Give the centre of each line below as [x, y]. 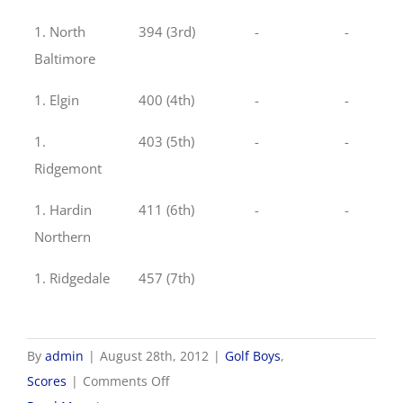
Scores [47, 381]
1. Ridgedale [72, 278]
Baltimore [65, 59]
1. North [60, 32]
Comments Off [126, 381]
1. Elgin [57, 100]
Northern [63, 237]
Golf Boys [253, 355]
